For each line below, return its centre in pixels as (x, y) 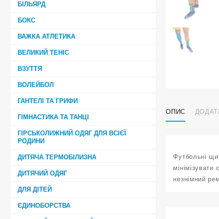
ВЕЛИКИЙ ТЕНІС (43, 52)
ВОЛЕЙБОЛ (36, 85)
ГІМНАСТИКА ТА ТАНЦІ (53, 117)
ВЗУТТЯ (30, 68)
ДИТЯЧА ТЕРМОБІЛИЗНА (57, 157)
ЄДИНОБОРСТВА (44, 205)
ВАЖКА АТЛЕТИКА (46, 36)
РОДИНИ (31, 141)
